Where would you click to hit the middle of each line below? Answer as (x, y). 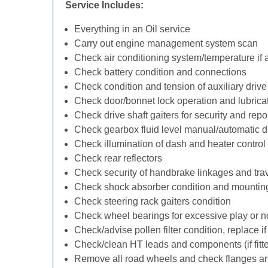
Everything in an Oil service (132, 29)
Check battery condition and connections (160, 72)
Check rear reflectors (118, 158)
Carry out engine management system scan (166, 43)
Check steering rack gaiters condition (153, 201)
